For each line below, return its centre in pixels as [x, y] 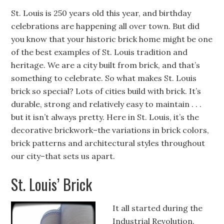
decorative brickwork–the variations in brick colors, [110, 130]
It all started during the [158, 208]
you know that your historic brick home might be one [112, 39]
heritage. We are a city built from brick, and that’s [106, 65]
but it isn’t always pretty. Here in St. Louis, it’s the [105, 117]
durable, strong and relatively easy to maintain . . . [106, 104]
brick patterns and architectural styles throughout [108, 143]
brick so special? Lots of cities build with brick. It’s [106, 91]
